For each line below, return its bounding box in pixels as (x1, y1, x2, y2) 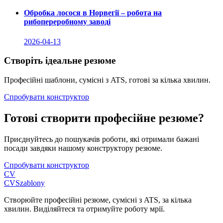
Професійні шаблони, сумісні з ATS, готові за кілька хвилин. (4, 76, 211, 85)
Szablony (15, 178, 45, 187)
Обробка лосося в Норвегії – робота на (24, 8, 162, 17)
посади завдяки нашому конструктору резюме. (4, 143, 162, 152)
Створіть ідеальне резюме (4, 55, 115, 66)
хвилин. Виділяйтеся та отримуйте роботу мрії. (4, 204, 165, 213)
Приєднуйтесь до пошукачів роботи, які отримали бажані (4, 134, 199, 143)
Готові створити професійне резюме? (4, 111, 204, 124)
